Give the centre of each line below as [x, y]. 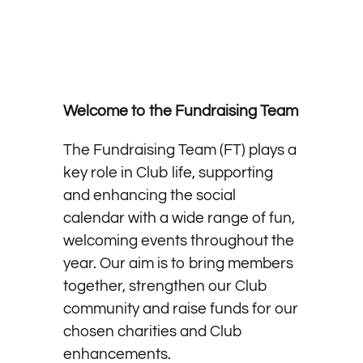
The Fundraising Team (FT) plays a [179, 149]
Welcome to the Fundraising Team [180, 111]
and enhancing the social [149, 195]
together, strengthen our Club [165, 286]
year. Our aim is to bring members [178, 263]
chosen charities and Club [152, 331]
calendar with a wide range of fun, [179, 218]
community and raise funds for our [180, 308]
